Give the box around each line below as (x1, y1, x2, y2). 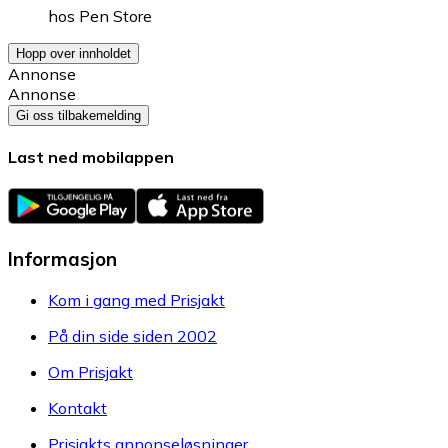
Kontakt (48, 397, 107, 418)
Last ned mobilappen (8, 147, 174, 168)
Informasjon (8, 247, 117, 271)
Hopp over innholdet (16, 45, 131, 61)
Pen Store (79, 5, 152, 26)
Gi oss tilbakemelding (16, 107, 141, 123)
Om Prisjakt (48, 361, 133, 382)
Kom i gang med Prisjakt (48, 289, 225, 310)
